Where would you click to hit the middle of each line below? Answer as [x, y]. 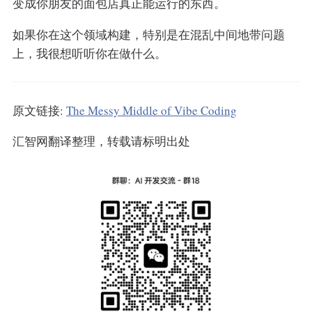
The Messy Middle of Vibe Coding [151, 110]
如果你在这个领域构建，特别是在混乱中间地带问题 [148, 34]
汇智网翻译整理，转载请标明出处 [101, 141]
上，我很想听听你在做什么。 [89, 53]
